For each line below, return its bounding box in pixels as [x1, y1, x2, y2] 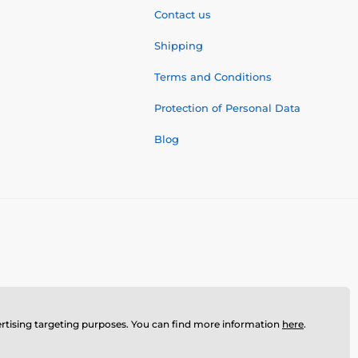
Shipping [154, 38, 203, 52]
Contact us [154, 7, 211, 21]
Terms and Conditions [154, 70, 272, 83]
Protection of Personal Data [154, 101, 300, 114]
